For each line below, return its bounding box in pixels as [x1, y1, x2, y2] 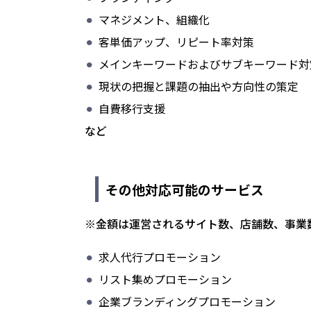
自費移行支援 [99, 100, 165, 117]
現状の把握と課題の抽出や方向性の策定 [99, 78, 299, 95]
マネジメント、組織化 [99, 11, 210, 28]
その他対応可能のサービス [106, 180, 264, 199]
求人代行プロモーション [99, 249, 221, 266]
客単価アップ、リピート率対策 [99, 33, 254, 51]
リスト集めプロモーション [99, 271, 232, 288]
